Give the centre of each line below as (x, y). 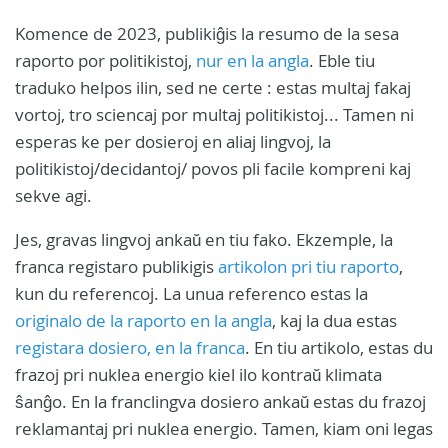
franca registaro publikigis (116, 266)
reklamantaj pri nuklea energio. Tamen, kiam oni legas (224, 428)
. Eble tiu (342, 60)
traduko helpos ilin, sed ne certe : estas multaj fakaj (213, 87)
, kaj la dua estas (334, 320)
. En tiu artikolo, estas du (339, 347)
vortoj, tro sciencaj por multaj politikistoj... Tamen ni (214, 114)
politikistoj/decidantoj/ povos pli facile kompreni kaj (213, 168)
